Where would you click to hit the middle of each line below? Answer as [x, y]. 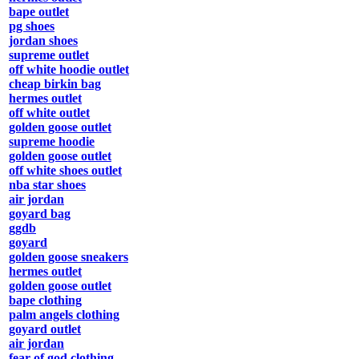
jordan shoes [43, 41]
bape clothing [45, 301]
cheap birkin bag [55, 84]
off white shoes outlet [65, 171]
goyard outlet [45, 329]
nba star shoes [47, 185]
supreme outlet [49, 55]
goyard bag [40, 214]
